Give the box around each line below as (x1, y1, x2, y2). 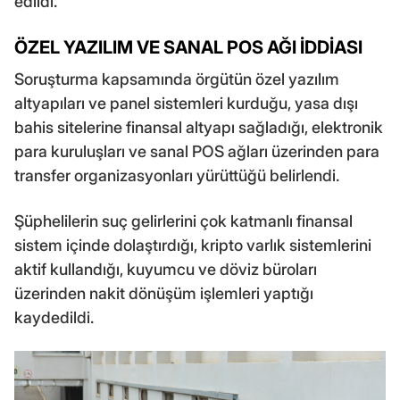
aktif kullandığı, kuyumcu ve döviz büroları (14, 260, 317, 279)
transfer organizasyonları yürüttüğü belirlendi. (14, 166, 339, 185)
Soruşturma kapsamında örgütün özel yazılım (14, 70, 339, 88)
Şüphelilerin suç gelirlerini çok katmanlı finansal (14, 212, 353, 230)
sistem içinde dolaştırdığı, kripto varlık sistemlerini (14, 236, 371, 254)
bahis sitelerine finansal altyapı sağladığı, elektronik (14, 118, 383, 137)
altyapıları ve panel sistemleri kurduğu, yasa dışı (14, 94, 358, 112)
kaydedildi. (14, 308, 94, 327)
